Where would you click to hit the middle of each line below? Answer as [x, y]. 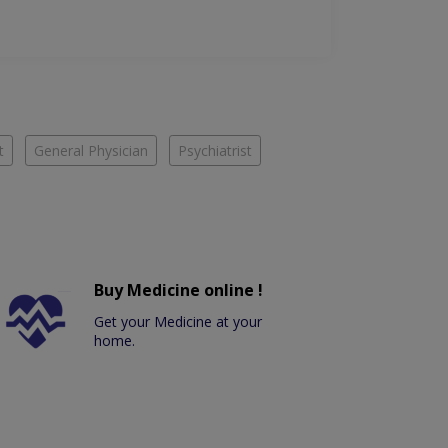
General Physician [91, 151]
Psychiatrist [215, 151]
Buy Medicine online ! [179, 290]
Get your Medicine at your [178, 322]
